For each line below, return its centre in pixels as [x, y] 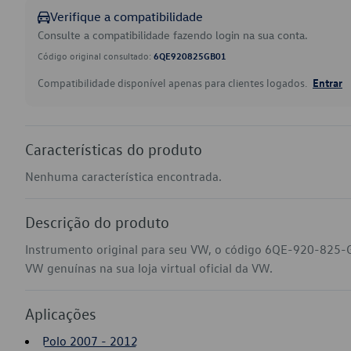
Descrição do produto [97, 222]
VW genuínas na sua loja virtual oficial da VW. [149, 268]
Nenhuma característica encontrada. [123, 176]
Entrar [327, 82]
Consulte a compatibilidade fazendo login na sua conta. [173, 35]
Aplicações [61, 313]
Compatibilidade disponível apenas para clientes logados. [174, 83]
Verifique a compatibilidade [127, 16]
